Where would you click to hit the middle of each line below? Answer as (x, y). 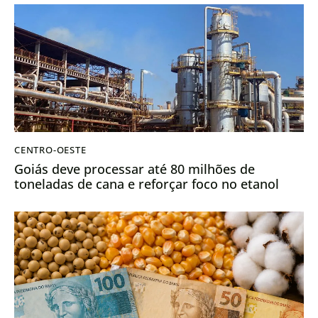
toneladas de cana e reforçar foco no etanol (147, 183)
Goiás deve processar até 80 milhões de (135, 169)
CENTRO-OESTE (50, 150)
